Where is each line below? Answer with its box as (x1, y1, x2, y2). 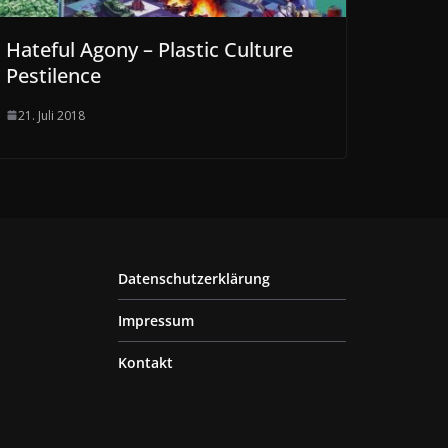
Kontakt (118, 352, 173, 372)
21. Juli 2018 (18, 106, 85, 124)
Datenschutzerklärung (118, 268, 270, 288)
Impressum (118, 310, 194, 330)
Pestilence (6, 61, 101, 89)
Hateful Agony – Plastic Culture (6, 35, 293, 63)
